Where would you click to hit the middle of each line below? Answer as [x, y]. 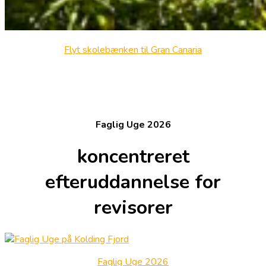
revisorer [133, 207]
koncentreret [133, 156]
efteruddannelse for [133, 182]
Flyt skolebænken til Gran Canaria [133, 50]
